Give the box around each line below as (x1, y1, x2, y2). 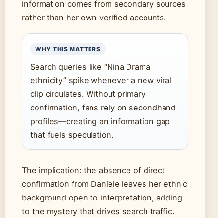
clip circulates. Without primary (30, 89, 145, 99)
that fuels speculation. (30, 130, 114, 140)
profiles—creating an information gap (30, 116, 170, 127)
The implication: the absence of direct (22, 165, 165, 176)
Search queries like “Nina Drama (30, 62, 150, 72)
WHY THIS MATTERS (35, 45, 101, 53)
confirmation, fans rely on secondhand (30, 103, 176, 113)
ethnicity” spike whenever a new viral (30, 75, 172, 86)
